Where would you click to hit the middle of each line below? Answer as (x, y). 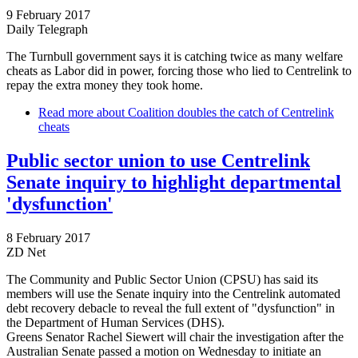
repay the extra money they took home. (105, 86)
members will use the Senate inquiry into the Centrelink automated (173, 294)
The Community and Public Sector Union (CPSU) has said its (162, 280)
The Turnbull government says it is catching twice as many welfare (175, 57)
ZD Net (26, 253)
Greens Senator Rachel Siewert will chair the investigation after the (175, 337)
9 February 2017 (48, 15)
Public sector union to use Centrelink (158, 161)
